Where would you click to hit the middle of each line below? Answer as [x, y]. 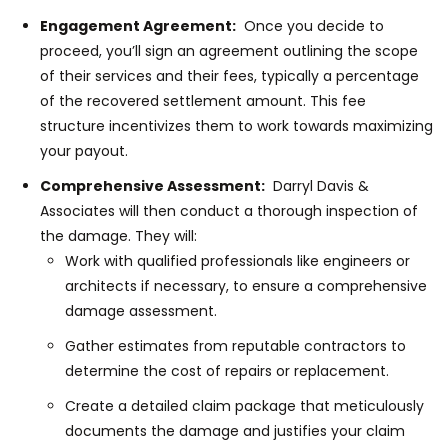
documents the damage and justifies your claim [235, 430]
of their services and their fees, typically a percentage [229, 75]
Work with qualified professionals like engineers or [237, 260]
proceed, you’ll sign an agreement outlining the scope [229, 50]
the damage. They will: [118, 235]
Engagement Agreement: [138, 25]
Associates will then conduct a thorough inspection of [229, 210]
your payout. [84, 150]
